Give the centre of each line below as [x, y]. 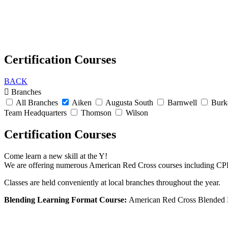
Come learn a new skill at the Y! [56, 156]
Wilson [136, 112]
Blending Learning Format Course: [66, 199]
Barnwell [182, 102]
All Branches [37, 102]
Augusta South [130, 102]
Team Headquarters [36, 112]
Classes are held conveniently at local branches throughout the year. [112, 182]
